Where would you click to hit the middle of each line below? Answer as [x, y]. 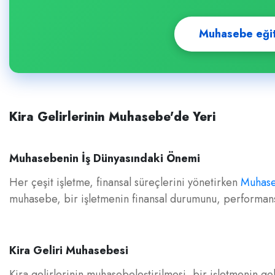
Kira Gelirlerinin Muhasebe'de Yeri [112, 117]
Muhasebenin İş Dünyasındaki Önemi [105, 158]
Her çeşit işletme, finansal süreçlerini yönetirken [125, 182]
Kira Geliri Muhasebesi [69, 250]
